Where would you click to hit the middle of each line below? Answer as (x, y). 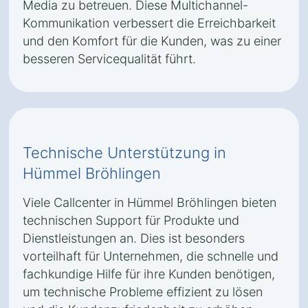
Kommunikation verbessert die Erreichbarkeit (149, 23)
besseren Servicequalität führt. (109, 59)
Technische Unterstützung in (124, 153)
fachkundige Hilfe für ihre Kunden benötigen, (149, 274)
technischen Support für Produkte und (131, 220)
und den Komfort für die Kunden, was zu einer (152, 41)
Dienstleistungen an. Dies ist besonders (134, 238)
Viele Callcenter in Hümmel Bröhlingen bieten (150, 202)
